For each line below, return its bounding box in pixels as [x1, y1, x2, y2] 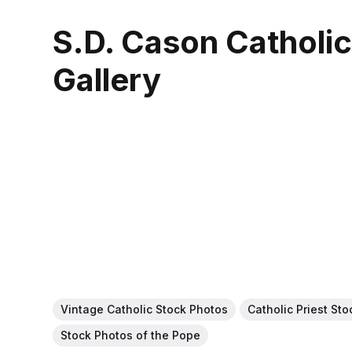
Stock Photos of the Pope [60, 328, 201, 342]
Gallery [53, 60, 162, 99]
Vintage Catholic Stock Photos [60, 302, 229, 316]
